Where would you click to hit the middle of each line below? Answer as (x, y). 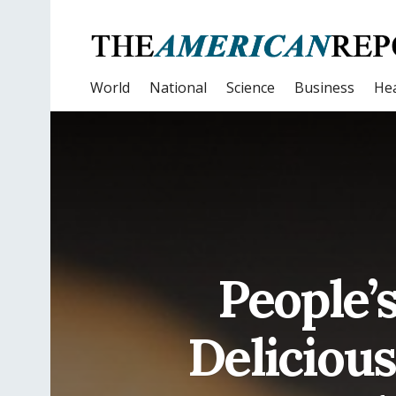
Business (324, 88)
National (178, 88)
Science (251, 88)
